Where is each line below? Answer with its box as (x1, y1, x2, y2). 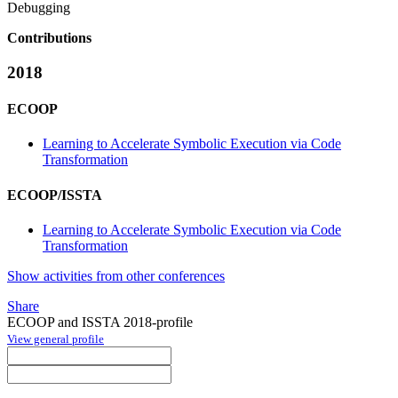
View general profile (7, 331, 104, 346)
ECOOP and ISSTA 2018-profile (7, 314, 193, 330)
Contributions (7, 30, 92, 46)
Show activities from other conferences (7, 267, 225, 283)
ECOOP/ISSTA (7, 187, 102, 203)
